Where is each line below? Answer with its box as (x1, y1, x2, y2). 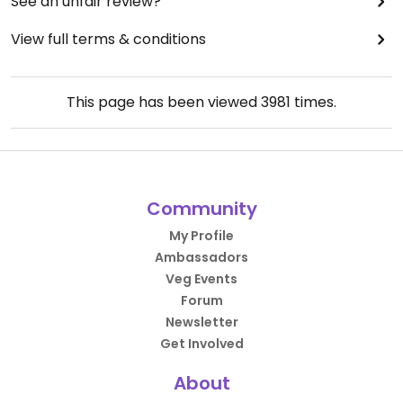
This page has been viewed (67, 92, 261, 112)
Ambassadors (155, 248, 248, 266)
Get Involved (159, 335, 244, 353)
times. (291, 92, 336, 112)
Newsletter (165, 313, 238, 331)
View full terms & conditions (11, 29, 206, 49)
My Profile (169, 227, 234, 245)
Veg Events (166, 270, 237, 288)
